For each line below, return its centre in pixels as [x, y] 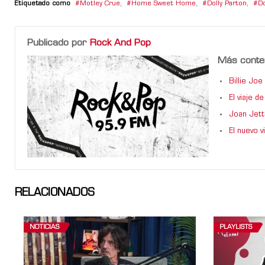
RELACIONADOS [55, 193]
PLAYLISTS [235, 228]
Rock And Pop [120, 43]
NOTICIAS [44, 228]
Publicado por [59, 43]
